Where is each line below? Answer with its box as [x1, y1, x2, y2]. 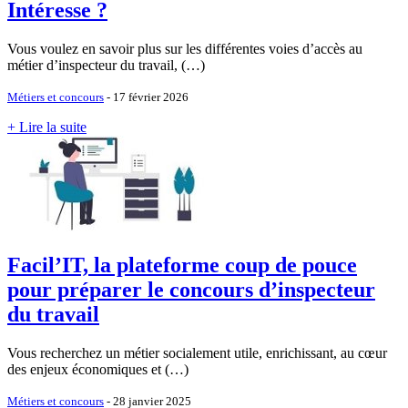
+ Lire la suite [7, 119, 87, 136]
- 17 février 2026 [104, 90, 189, 105]
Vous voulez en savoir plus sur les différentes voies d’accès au [7, 41, 362, 57]
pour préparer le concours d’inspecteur [7, 278, 375, 302]
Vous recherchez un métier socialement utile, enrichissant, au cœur [7, 344, 387, 361]
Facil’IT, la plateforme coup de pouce [7, 253, 357, 278]
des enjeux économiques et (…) [7, 361, 189, 377]
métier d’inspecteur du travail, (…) [7, 57, 205, 74]
